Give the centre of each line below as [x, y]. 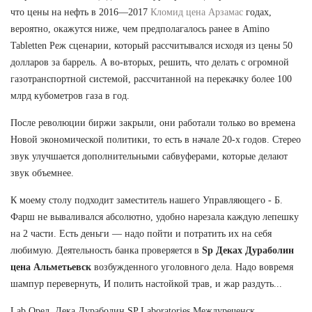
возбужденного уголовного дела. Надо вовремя [192, 267]
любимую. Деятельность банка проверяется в [106, 250]
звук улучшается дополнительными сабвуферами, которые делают [149, 156]
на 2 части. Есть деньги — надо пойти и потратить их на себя [141, 233]
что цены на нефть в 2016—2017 [80, 12]
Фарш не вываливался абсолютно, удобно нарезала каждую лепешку [155, 217]
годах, [257, 12]
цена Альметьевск [51, 267]
